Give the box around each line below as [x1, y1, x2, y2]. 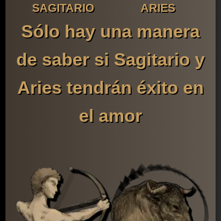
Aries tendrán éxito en [17, 77, 204, 98]
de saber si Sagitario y [16, 49, 205, 70]
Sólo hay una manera [21, 21, 200, 42]
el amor [78, 106, 142, 126]
